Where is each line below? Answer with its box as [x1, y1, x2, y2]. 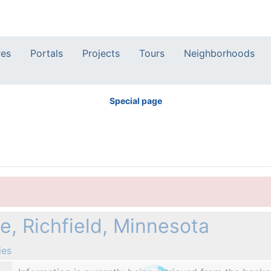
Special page [109, 96, 162, 106]
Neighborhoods [184, 47, 255, 60]
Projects [82, 47, 120, 60]
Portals [30, 47, 63, 60]
